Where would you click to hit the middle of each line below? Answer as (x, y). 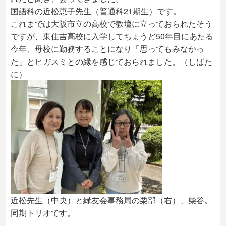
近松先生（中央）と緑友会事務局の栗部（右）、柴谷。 (112, 200)
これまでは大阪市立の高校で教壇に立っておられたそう (112, 23)
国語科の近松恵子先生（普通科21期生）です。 (96, 11)
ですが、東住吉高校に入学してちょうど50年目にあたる (112, 36)
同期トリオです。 (43, 213)
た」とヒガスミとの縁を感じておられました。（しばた (112, 61)
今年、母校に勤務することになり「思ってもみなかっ (108, 49)
